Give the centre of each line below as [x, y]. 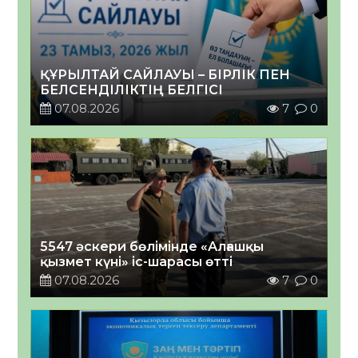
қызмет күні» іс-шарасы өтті [137, 262]
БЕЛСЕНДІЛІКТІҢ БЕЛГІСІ [132, 90]
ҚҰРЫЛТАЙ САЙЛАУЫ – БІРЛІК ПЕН [165, 75]
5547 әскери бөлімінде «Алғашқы [152, 247]
